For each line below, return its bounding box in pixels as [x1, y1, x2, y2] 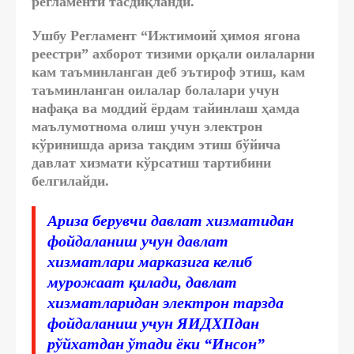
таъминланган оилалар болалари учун [32, 81, 279, 98]
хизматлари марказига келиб [47, 252, 252, 270]
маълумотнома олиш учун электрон [32, 118, 262, 134]
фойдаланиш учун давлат [47, 232, 228, 250]
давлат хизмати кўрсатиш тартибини [32, 154, 271, 171]
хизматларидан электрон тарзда [47, 293, 284, 311]
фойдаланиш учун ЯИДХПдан [47, 314, 259, 332]
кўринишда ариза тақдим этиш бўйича [32, 136, 281, 153]
